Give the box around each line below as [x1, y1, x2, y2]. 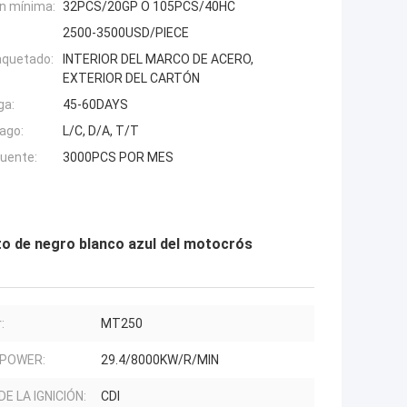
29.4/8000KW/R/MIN [101, 352, 219, 368]
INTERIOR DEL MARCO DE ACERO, [63, 52, 253, 67]
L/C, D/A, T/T [63, 124, 139, 139]
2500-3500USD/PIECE [63, 25, 189, 41]
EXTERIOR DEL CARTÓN [63, 71, 200, 86]
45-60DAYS [63, 97, 128, 113]
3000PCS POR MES [63, 150, 174, 165]
